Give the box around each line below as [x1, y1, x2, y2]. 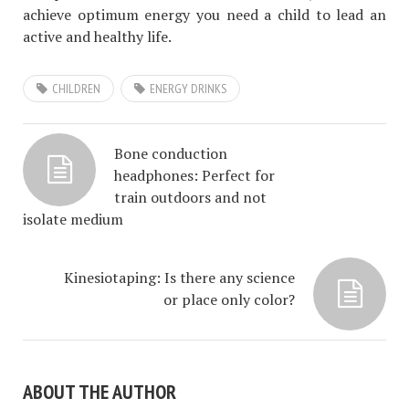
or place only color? [163, 288, 295, 309]
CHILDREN [52, 79, 100, 97]
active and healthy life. [23, 26, 172, 47]
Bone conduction [114, 142, 227, 163]
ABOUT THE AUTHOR [23, 378, 176, 404]
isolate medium [23, 208, 123, 229]
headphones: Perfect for [114, 164, 275, 185]
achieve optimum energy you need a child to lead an [23, 4, 386, 25]
